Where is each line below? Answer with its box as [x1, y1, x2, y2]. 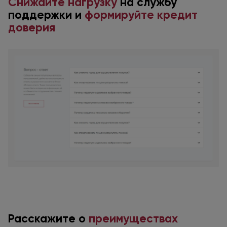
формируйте [85, 8, 154, 22]
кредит [157, 8, 198, 22]
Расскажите [8, 211, 79, 226]
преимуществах [89, 211, 178, 226]
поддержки [8, 8, 75, 22]
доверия [8, 20, 55, 35]
